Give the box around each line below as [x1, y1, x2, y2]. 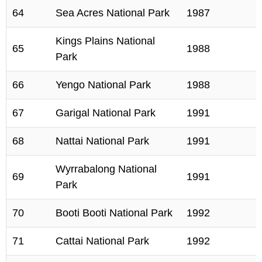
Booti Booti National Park [56, 207, 173, 219]
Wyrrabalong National [56, 163, 157, 175]
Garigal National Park [56, 107, 156, 119]
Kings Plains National [56, 35, 155, 47]
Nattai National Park [56, 135, 149, 147]
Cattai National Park [56, 235, 149, 247]
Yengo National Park [56, 79, 151, 91]
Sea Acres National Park [56, 7, 170, 19]
